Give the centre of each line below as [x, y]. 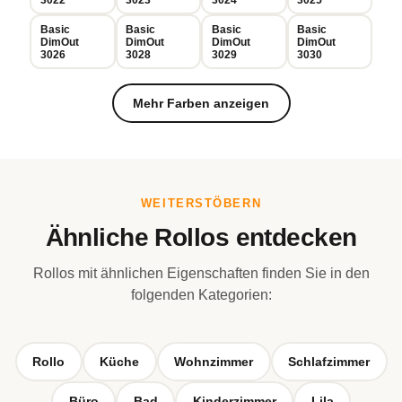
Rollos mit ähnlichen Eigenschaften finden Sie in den [201, 273]
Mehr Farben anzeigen [201, 103]
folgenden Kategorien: [201, 295]
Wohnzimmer [214, 361]
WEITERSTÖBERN [201, 203]
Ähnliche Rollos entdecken [201, 237]
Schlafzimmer [329, 361]
